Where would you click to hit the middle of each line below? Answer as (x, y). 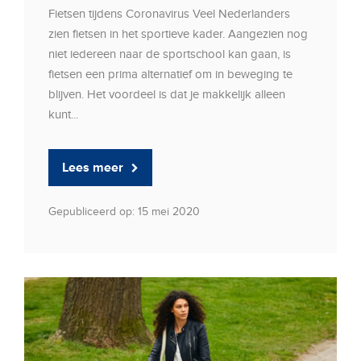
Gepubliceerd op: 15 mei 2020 (124, 212)
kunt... (63, 115)
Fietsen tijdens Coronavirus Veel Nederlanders (169, 14)
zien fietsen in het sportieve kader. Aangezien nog (178, 34)
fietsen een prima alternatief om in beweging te (170, 75)
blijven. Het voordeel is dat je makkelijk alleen (167, 95)
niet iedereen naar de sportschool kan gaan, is (170, 54)
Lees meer (93, 168)
